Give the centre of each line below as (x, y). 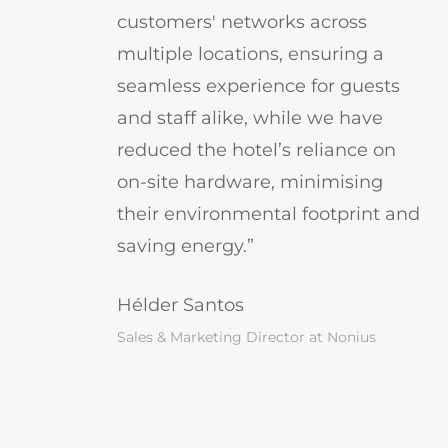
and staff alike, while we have (249, 118)
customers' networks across (241, 22)
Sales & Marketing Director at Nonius (246, 337)
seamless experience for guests (258, 86)
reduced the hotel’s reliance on (256, 150)
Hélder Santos (180, 305)
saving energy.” (185, 246)
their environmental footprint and (268, 214)
